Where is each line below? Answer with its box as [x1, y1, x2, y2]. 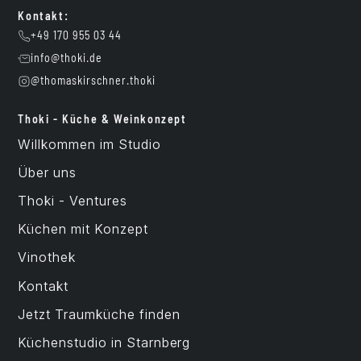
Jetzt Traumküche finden [18, 305, 180, 322]
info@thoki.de [31, 52, 102, 65]
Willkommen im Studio [18, 135, 161, 152]
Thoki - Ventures [18, 192, 127, 209]
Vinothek [18, 249, 77, 266]
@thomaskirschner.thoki [31, 75, 156, 88]
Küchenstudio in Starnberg [18, 334, 191, 351]
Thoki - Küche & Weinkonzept [18, 114, 187, 127]
